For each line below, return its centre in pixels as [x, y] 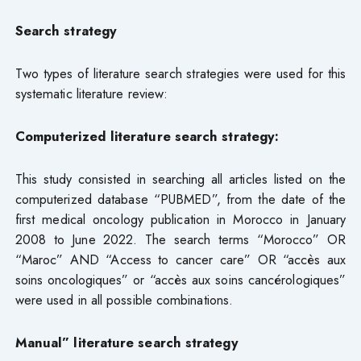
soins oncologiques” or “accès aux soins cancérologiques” [180, 279]
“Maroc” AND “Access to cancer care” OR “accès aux [180, 259]
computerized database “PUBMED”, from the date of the [180, 199]
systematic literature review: [91, 93]
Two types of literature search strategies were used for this [180, 73]
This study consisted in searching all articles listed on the [180, 178]
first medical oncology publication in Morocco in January [180, 219]
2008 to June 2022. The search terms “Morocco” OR [180, 239]
